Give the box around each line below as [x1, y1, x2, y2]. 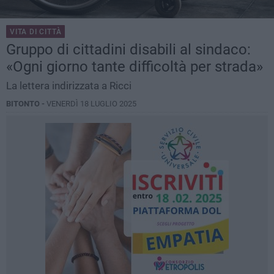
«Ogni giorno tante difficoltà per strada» [6, 58, 263, 76]
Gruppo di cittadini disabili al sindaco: [6, 41, 251, 59]
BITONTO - [6, 99, 46, 109]
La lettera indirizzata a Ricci [6, 80, 131, 92]
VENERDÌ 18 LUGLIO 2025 [46, 99, 136, 109]
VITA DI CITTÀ [10, 28, 62, 37]
